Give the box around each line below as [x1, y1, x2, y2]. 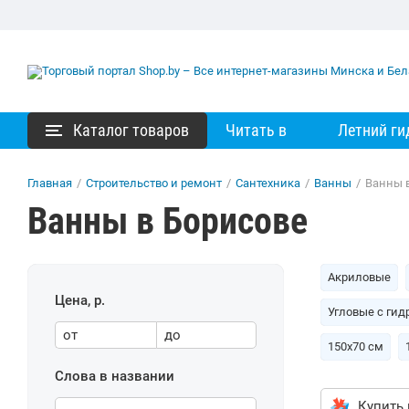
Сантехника [236, 176, 300, 190]
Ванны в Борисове [27, 200, 308, 243]
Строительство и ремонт [86, 176, 222, 190]
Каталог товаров [73, 121, 189, 140]
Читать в [225, 121, 287, 140]
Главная [27, 176, 72, 190]
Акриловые [328, 270, 391, 284]
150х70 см [328, 340, 383, 353]
